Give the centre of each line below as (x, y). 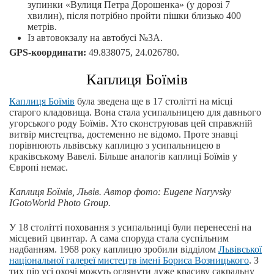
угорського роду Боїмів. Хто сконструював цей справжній (131, 124)
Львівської (240, 250)
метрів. (42, 27)
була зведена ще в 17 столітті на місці (154, 102)
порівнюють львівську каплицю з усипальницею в (115, 146)
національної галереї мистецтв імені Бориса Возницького (129, 261)
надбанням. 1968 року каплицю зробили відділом (114, 250)
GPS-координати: (48, 53)
